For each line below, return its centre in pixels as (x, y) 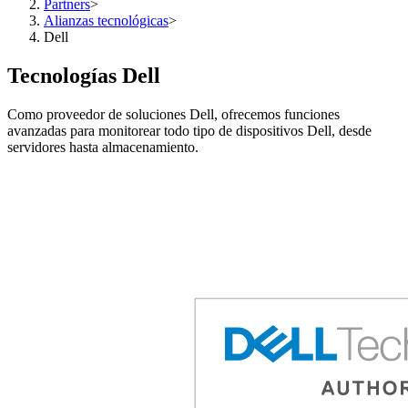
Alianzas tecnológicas (106, 20)
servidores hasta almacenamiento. (103, 147)
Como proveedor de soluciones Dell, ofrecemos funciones (173, 114)
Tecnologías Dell (84, 75)
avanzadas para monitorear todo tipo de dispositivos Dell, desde (189, 130)
